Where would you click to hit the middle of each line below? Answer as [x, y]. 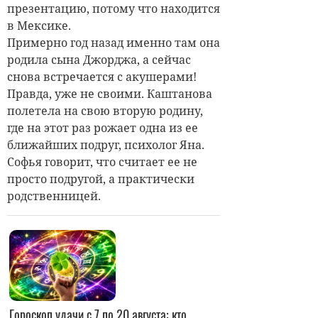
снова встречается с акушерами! [102, 77]
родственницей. [57, 196]
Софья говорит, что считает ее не [102, 162]
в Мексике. [40, 26]
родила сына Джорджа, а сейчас [99, 60]
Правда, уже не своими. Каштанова [110, 94]
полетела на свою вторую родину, [105, 111]
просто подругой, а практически [101, 179]
